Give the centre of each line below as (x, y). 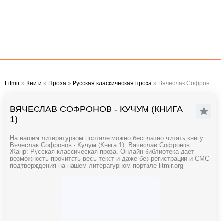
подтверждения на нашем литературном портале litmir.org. (97, 166)
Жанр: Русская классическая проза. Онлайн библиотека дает (102, 152)
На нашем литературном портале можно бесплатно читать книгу (107, 138)
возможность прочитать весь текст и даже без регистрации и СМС (110, 159)
